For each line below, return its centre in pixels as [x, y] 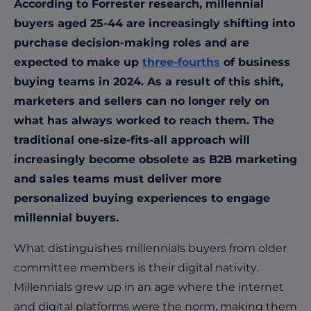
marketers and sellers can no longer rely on [142, 101]
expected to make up [78, 62]
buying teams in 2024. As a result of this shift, [149, 81]
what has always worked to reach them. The [144, 120]
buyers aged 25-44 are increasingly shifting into [154, 23]
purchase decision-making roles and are [132, 42]
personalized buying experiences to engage [142, 198]
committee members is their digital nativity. [136, 267]
